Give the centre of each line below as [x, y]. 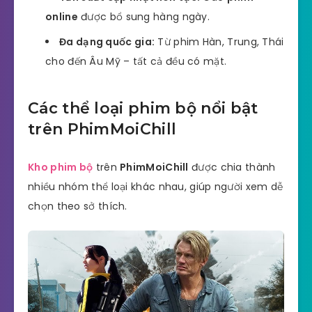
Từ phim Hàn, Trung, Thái [219, 42]
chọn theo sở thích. [78, 206]
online [62, 17]
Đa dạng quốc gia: [107, 42]
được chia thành [232, 167]
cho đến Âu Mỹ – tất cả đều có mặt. [136, 62]
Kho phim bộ [61, 167]
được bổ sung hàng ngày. [144, 17]
